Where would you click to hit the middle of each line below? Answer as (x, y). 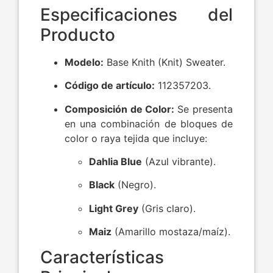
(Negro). (136, 185)
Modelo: (84, 62)
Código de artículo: (110, 86)
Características (102, 257)
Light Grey (114, 208)
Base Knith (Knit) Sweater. (165, 62)
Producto (78, 34)
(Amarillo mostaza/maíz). (171, 232)
